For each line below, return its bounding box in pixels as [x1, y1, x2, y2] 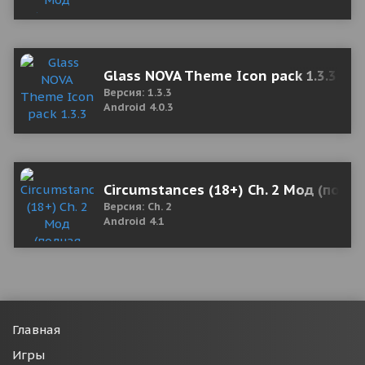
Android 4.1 [103, 214, 165, 228]
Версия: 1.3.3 [103, 86, 172, 99]
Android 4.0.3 [103, 100, 174, 114]
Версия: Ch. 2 [103, 200, 172, 213]
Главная [12, 322, 60, 337]
